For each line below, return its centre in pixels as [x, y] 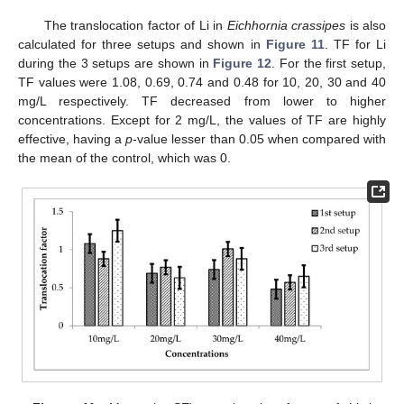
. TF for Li [355, 44]
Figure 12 [242, 63]
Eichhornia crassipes [286, 25]
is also [366, 25]
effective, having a [72, 138]
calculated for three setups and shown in [142, 44]
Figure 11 [295, 44]
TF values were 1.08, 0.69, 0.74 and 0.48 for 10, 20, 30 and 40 [202, 82]
